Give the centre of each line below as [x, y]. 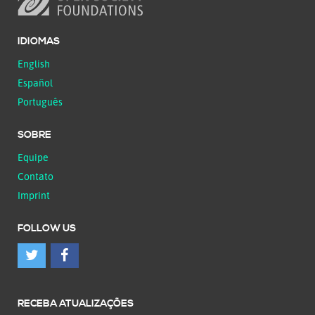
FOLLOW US [47, 228]
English [34, 63]
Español [35, 82]
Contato [36, 176]
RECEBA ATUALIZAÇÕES [76, 303]
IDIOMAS [39, 41]
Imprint [34, 195]
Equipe [33, 157]
